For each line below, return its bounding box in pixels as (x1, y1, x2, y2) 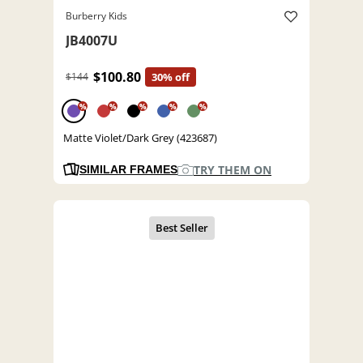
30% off (152, 70, 190, 85)
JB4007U (66, 32, 117, 50)
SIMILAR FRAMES (79, 163, 177, 177)
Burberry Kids (66, 9, 127, 23)
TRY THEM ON (194, 162, 271, 178)
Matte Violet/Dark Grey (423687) (63, 130, 217, 146)
